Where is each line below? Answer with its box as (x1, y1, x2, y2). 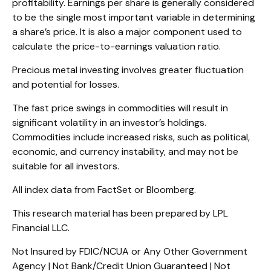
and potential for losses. (12, 77, 119, 91)
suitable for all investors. (12, 159, 119, 172)
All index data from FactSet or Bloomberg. (12, 183, 196, 196)
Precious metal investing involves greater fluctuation (12, 63, 244, 76)
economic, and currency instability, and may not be (12, 145, 238, 158)
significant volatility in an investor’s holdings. (12, 116, 206, 129)
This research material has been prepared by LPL (12, 206, 228, 220)
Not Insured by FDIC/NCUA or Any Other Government (12, 244, 247, 258)
